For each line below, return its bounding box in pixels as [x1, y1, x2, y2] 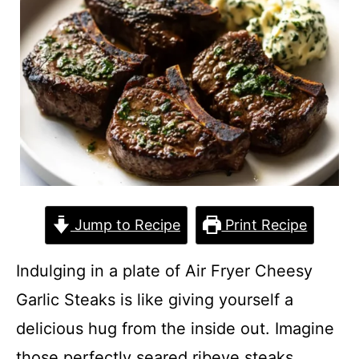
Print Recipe [221, 216, 308, 233]
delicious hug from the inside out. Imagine [16, 319, 334, 338]
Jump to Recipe [71, 216, 180, 233]
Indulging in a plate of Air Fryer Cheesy [16, 261, 313, 280]
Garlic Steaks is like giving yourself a [16, 290, 293, 309]
